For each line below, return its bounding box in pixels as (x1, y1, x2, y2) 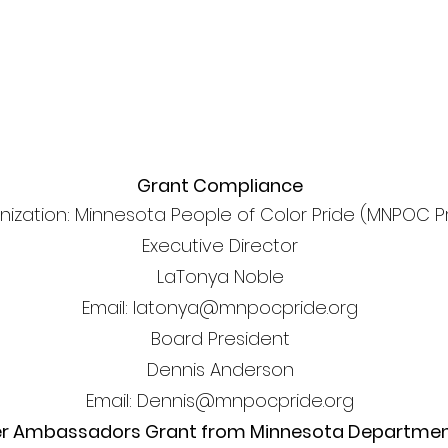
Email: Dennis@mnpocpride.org (86, 388, 354, 414)
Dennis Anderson (146, 357, 294, 383)
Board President (150, 326, 290, 352)
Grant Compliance (137, 173, 303, 199)
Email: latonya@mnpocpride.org (82, 295, 358, 321)
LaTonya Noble (156, 264, 284, 290)
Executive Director (142, 233, 298, 259)
